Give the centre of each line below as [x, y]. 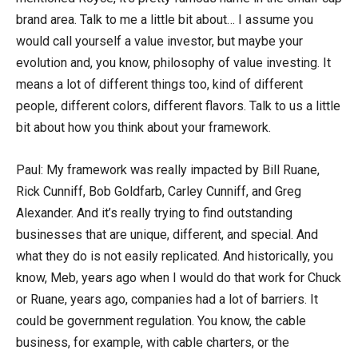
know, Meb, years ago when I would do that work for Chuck [179, 277]
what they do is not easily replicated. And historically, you [175, 256]
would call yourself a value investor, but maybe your [159, 41]
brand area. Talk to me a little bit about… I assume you [165, 19]
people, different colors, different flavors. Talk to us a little [178, 105]
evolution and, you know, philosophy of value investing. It [173, 62]
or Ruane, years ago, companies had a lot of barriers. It [167, 299]
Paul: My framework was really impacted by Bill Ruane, [168, 169]
